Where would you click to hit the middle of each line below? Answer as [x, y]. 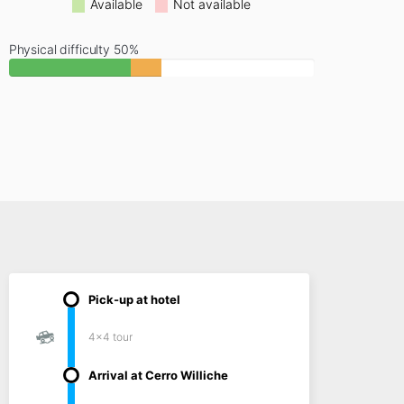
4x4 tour [110, 337]
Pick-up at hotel [134, 299]
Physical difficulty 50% [73, 50]
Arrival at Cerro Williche [158, 375]
